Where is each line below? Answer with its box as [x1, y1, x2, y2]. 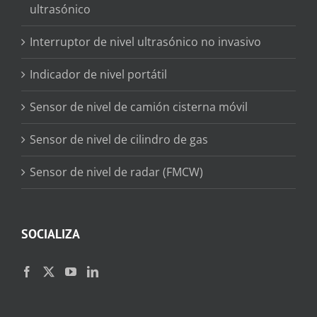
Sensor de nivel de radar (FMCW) [30, 164, 203, 180]
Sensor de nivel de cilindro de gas [30, 132, 208, 148]
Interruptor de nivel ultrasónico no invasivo [30, 34, 261, 50]
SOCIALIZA [21, 226, 80, 243]
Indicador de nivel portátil [30, 67, 167, 83]
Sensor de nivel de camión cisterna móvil [30, 99, 248, 115]
